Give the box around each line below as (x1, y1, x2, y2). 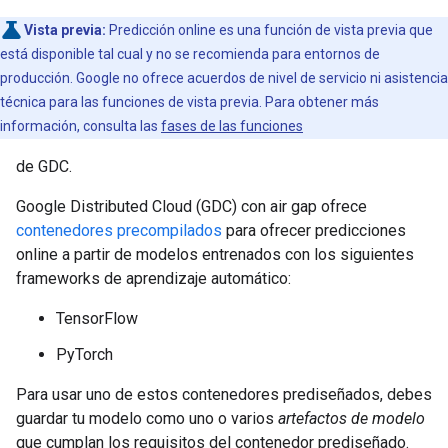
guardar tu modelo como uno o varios (16, 409, 278, 428)
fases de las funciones (161, 118, 303, 134)
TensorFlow (56, 309, 138, 328)
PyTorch (56, 345, 113, 364)
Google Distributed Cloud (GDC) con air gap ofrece (16, 197, 367, 216)
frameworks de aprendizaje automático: (16, 269, 291, 288)
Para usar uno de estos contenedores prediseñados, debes (16, 385, 432, 404)
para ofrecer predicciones (222, 221, 406, 240)
